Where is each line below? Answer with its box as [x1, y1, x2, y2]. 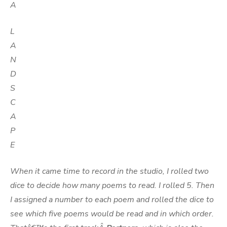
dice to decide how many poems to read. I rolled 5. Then [10, 180, 214, 191]
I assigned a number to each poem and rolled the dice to [10, 194, 214, 205]
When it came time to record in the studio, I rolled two [10, 166, 209, 177]
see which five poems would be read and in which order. [10, 208, 214, 219]
